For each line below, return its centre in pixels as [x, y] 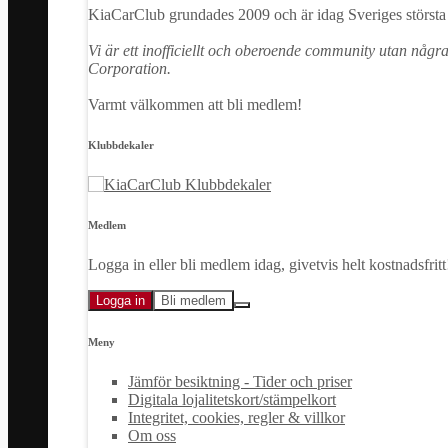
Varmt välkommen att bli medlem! [195, 104]
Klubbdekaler [121, 144]
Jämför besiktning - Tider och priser [240, 381]
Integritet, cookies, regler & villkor [236, 417]
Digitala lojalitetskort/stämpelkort [232, 399]
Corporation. [129, 68]
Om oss [152, 435]
